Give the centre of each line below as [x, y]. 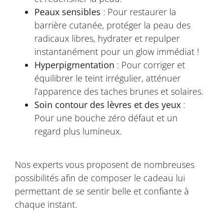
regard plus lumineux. [78, 131]
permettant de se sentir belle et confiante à [102, 191]
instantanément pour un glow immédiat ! [117, 51]
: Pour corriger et [150, 65]
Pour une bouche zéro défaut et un [106, 118]
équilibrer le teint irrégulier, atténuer [108, 78]
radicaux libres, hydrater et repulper [107, 38]
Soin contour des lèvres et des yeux [108, 104]
